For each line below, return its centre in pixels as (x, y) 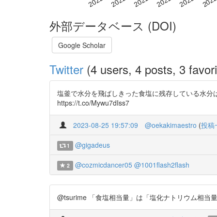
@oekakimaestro (171, 125)
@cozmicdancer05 (103, 164)
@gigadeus (92, 145)
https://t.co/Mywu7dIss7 (93, 102)
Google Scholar (82, 45)
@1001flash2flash (162, 164)
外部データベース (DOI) (113, 25)
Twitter (66, 69)
